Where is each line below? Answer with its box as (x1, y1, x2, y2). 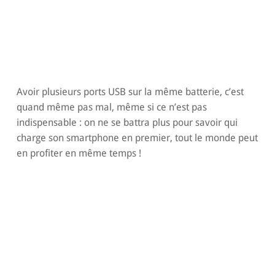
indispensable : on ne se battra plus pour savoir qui (16, 117, 238, 129)
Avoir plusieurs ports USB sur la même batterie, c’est (16, 86, 244, 98)
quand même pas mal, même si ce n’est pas (16, 101, 207, 114)
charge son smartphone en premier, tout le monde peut (16, 132, 258, 144)
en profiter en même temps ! (16, 147, 141, 160)
